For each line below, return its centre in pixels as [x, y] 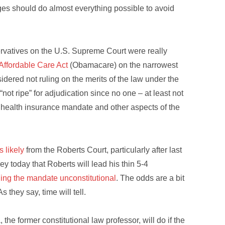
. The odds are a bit [150, 178]
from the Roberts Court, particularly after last [103, 150]
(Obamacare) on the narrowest [123, 65]
